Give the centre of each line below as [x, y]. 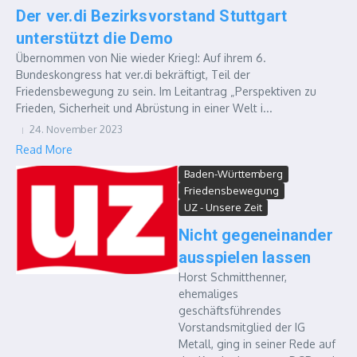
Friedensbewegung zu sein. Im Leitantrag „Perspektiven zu [166, 91]
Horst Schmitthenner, [233, 277]
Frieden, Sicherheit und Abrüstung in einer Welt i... [144, 108]
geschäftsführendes [230, 310]
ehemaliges [208, 294]
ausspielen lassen [245, 257]
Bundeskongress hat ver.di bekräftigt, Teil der [133, 75]
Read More [44, 149]
